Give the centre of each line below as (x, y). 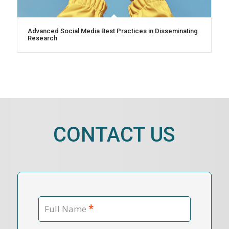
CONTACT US (114, 134)
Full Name (65, 209)
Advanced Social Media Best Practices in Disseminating (112, 31)
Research (42, 38)
